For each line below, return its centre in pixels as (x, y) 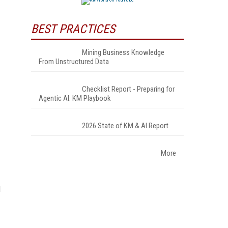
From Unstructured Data (74, 61)
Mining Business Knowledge (123, 52)
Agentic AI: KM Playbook (75, 98)
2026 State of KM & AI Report (125, 125)
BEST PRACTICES (73, 29)
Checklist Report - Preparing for (128, 89)
